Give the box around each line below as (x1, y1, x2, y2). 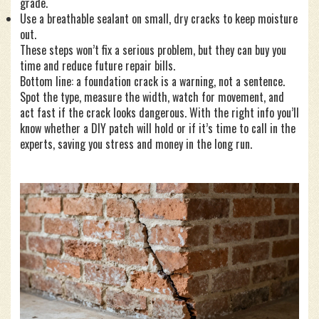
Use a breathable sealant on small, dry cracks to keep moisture (20, 10, 298, 27)
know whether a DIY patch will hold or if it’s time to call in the (20, 120, 296, 137)
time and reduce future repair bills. (20, 57, 175, 74)
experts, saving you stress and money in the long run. (20, 135, 252, 152)
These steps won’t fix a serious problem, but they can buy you (20, 41, 286, 58)
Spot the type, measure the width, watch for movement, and (20, 88, 284, 105)
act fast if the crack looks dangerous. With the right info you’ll (20, 104, 299, 121)
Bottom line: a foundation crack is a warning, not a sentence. (20, 73, 285, 90)
